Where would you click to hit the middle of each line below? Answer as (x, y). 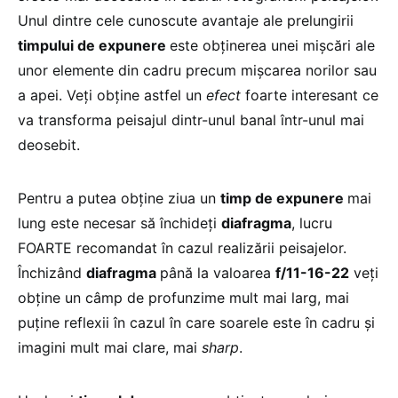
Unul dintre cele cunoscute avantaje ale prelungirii (186, 20)
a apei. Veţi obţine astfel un (112, 95)
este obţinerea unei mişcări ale (272, 45)
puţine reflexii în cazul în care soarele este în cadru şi (196, 322)
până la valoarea (218, 272)
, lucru (312, 223)
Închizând (52, 272)
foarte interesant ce (312, 95)
